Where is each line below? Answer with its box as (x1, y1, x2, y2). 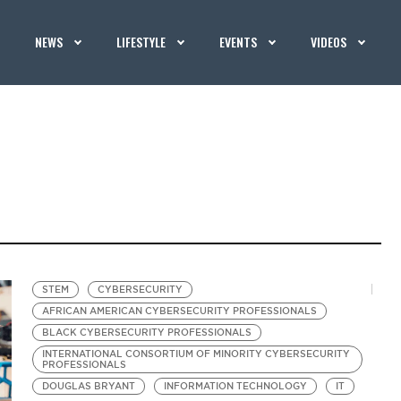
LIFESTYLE (116, 32, 166, 51)
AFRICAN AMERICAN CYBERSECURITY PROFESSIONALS (42, 305, 318, 317)
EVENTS (219, 32, 258, 51)
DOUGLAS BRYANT (42, 380, 136, 392)
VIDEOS (311, 32, 347, 51)
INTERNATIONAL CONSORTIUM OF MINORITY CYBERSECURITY (42, 348, 351, 360)
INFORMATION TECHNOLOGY (164, 380, 308, 392)
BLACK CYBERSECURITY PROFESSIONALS (42, 327, 252, 338)
